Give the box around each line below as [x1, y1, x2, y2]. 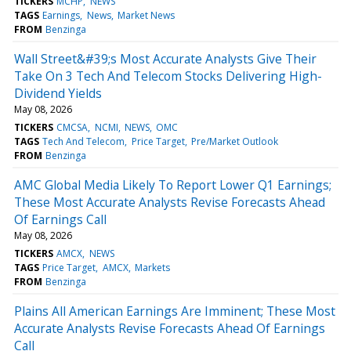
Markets [134, 260, 170, 274]
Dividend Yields [14, 84, 102, 102]
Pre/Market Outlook [190, 134, 278, 148]
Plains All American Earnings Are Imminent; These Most [14, 302, 335, 320]
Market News [117, 8, 175, 22]
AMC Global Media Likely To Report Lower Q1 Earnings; [14, 175, 331, 194]
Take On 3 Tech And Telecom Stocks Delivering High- [14, 67, 322, 85]
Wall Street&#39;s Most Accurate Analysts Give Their [14, 49, 317, 67]
